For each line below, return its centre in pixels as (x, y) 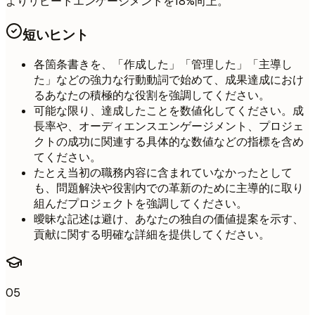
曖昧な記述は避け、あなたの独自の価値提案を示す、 (169, 219)
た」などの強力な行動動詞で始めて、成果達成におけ (169, 80)
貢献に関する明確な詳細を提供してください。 (152, 235)
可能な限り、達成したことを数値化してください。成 (169, 111)
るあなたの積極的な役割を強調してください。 (152, 96)
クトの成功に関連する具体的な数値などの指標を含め (169, 142)
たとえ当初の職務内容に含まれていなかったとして (163, 173)
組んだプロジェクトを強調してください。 (141, 204)
